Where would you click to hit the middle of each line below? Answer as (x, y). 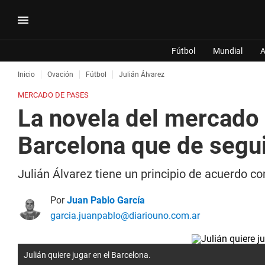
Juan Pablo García (106, 200)
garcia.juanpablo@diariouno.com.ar (125, 216)
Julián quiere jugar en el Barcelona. (87, 255)
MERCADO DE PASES (53, 95)
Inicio (26, 75)
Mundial (228, 51)
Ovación (60, 75)
